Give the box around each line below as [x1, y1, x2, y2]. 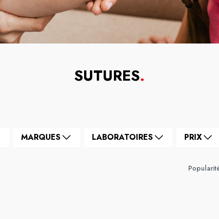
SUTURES [74, 65, 140, 86]
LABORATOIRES [92, 131, 153, 143]
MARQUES [21, 131, 61, 143]
